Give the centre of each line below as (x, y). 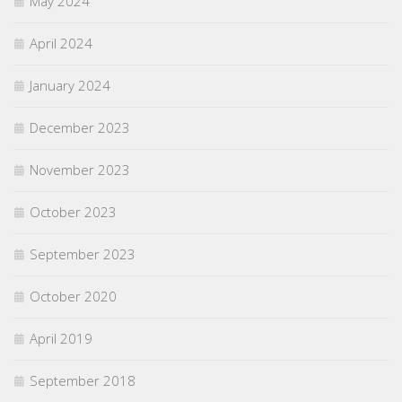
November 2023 (80, 169)
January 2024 (70, 85)
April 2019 (61, 338)
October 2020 (73, 296)
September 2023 (83, 253)
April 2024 (61, 43)
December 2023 (80, 127)
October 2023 (73, 211)
